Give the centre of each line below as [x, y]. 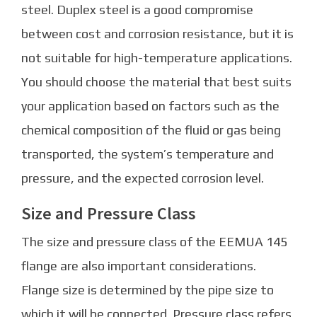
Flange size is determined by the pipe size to [148, 289]
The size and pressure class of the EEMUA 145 [154, 241]
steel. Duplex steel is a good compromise [137, 9]
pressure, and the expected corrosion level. [143, 178]
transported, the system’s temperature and [148, 154]
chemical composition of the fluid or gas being [151, 129]
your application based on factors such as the [150, 105]
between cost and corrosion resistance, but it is [157, 33]
